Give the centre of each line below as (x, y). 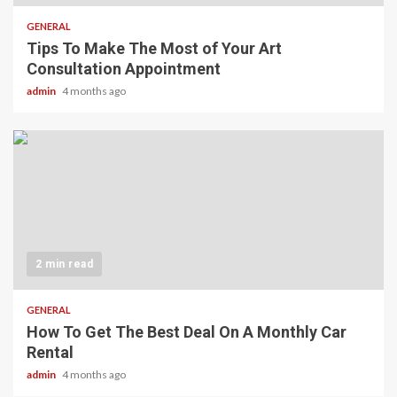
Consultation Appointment (124, 68)
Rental (50, 352)
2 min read (64, 264)
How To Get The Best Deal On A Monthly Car (187, 331)
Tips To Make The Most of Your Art (154, 48)
